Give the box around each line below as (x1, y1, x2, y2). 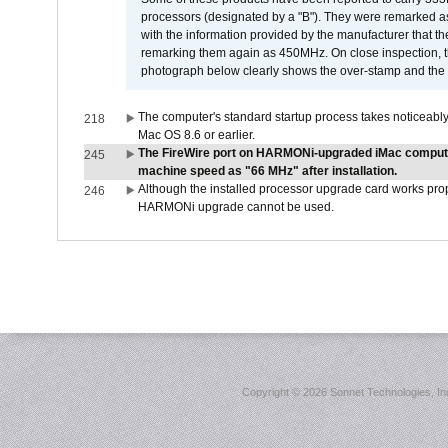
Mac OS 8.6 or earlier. (137, 128, 255, 142)
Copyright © (242, 386, 303, 398)
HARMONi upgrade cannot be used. (137, 200, 334, 214)
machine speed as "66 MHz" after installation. (137, 164, 397, 178)
